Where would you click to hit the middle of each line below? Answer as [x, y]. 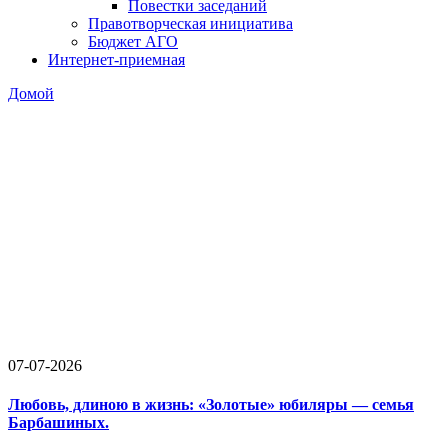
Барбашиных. [58, 422]
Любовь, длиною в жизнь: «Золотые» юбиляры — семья [211, 404]
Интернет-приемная [116, 59]
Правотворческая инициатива [190, 23]
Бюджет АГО [133, 41]
